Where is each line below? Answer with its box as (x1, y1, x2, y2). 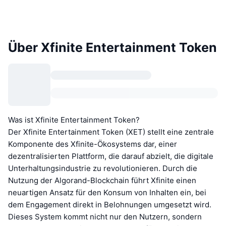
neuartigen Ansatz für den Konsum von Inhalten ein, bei (8, 187, 206, 197)
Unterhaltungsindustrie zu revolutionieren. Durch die (8, 163, 197, 173)
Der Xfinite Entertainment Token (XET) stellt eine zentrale (8, 127, 214, 137)
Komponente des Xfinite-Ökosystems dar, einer (8, 139, 177, 149)
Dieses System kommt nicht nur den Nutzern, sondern (8, 211, 202, 221)
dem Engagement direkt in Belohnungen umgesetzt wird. (8, 199, 211, 209)
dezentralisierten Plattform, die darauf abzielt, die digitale (8, 151, 213, 161)
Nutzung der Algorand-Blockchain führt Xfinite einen (8, 175, 196, 185)
